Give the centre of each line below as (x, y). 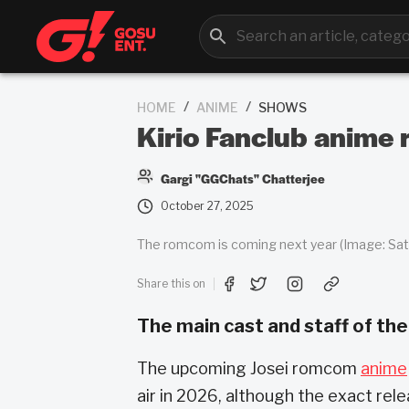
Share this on (171, 283)
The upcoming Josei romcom (249, 368)
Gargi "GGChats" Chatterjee (243, 178)
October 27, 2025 (207, 206)
